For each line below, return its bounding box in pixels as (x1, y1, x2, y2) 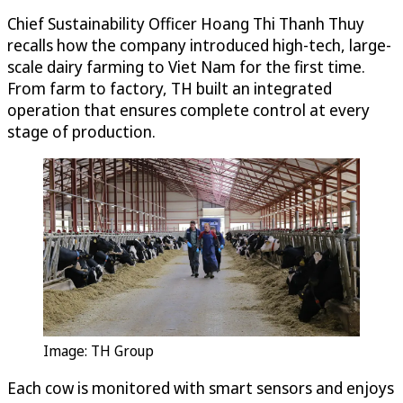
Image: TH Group (43, 341, 154, 362)
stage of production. (7, 121, 156, 143)
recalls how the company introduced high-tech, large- (7, 34, 391, 57)
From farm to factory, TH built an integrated (7, 77, 332, 100)
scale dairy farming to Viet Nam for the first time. (7, 56, 365, 78)
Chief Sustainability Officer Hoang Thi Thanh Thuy (7, 13, 364, 35)
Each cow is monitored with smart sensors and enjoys (7, 377, 394, 399)
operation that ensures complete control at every (7, 99, 370, 121)
